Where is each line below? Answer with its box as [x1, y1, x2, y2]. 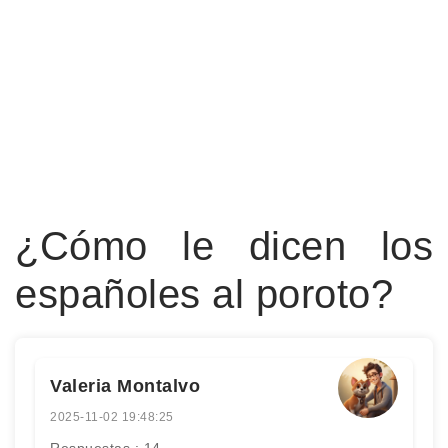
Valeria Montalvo [50, 376, 200, 396]
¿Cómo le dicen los [15, 224, 433, 268]
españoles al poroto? [15, 272, 393, 316]
